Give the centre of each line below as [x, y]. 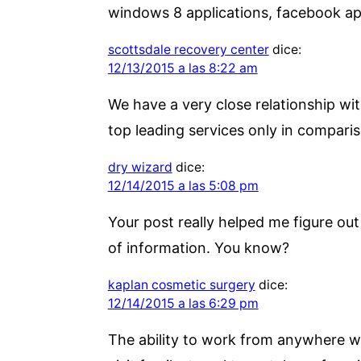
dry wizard [140, 167]
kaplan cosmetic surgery [181, 284]
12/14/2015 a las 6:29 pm [183, 303]
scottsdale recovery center [188, 49]
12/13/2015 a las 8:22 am [183, 68]
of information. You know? [198, 247]
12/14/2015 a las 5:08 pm [183, 185]
